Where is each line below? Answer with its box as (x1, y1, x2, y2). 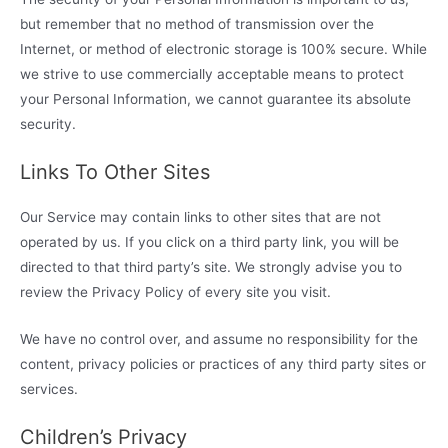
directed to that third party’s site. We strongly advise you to (20, 258, 402, 275)
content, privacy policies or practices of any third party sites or (20, 355, 426, 372)
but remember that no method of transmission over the (20, 16, 374, 33)
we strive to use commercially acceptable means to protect (20, 66, 404, 83)
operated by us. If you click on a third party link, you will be (20, 233, 399, 250)
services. (20, 380, 78, 397)
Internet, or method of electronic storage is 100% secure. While (20, 41, 427, 58)
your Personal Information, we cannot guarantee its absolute (20, 91, 411, 108)
